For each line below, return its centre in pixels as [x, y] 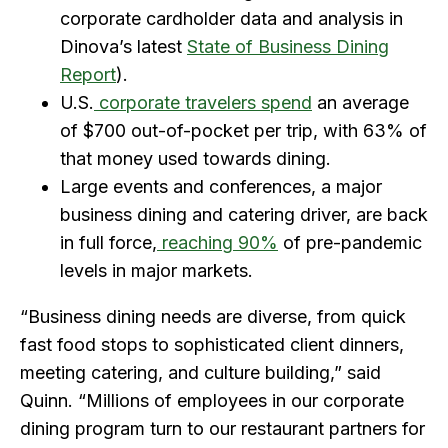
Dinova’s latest [123, 46]
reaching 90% [220, 242]
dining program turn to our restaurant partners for [222, 428]
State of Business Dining [288, 46]
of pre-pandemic [350, 242]
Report [88, 74]
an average [360, 102]
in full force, [108, 242]
